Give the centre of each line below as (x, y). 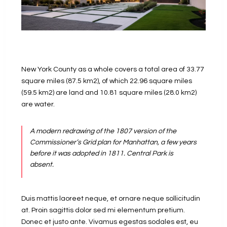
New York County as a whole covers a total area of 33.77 (113, 70)
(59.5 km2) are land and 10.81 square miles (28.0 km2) (109, 93)
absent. (42, 165)
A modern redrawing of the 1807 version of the (103, 131)
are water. (38, 105)
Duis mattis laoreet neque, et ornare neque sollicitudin (111, 199)
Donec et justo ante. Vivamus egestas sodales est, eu (110, 222)
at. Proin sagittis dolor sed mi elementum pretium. (103, 211)
